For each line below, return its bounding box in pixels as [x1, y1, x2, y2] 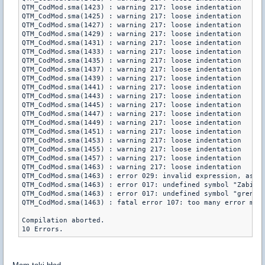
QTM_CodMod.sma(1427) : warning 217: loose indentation [22, 21, 241, 29]
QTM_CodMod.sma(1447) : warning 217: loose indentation [22, 110, 241, 118]
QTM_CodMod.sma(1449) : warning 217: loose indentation [22, 119, 241, 127]
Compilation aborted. [22, 216, 105, 224]
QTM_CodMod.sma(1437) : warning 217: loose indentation [22, 66, 241, 73]
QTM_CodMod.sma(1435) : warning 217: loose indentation [22, 57, 241, 64]
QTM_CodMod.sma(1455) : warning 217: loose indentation [22, 146, 241, 153]
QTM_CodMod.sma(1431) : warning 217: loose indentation [22, 39, 241, 47]
